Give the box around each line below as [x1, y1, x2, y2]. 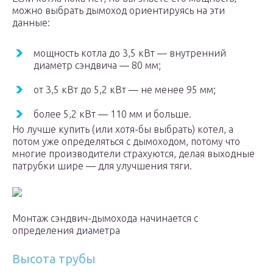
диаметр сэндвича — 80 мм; [34, 60, 161, 71]
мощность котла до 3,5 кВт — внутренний [34, 48, 226, 59]
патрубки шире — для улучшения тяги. [12, 160, 192, 172]
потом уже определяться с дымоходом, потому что [12, 136, 240, 147]
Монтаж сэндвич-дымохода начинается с [12, 213, 198, 224]
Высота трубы [12, 252, 96, 266]
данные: [12, 17, 50, 29]
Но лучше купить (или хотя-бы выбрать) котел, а [12, 124, 233, 135]
